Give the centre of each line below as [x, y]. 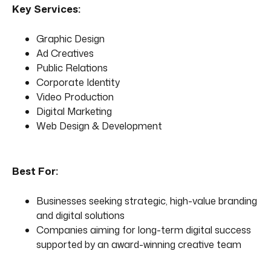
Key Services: [46, 8]
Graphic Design [70, 38]
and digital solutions [80, 215]
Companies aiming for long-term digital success [144, 230]
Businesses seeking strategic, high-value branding [147, 201]
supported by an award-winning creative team [139, 244]
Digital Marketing [74, 111]
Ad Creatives [65, 53]
